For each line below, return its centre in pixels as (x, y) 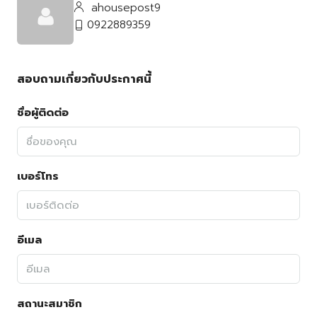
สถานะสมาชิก (50, 304)
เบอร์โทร (38, 177)
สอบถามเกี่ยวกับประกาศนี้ (84, 80)
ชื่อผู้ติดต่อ (43, 113)
